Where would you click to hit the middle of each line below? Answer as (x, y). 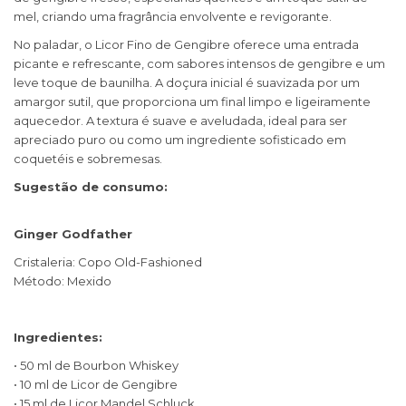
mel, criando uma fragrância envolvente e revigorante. (173, 17)
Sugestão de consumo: (91, 187)
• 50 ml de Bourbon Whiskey (96, 366)
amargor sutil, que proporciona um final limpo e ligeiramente (192, 102)
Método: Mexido (63, 281)
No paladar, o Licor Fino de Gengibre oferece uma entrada (186, 45)
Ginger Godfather (73, 234)
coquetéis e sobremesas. (88, 159)
